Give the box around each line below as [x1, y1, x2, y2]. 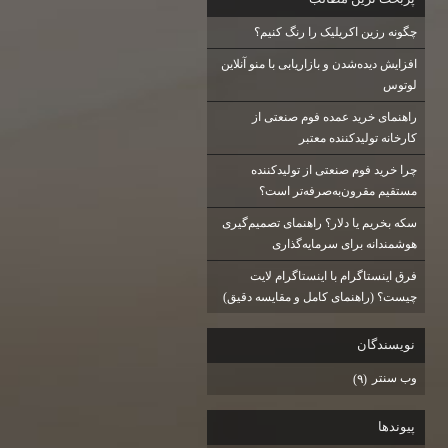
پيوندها [377, 419, 415, 434]
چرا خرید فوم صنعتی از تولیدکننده [250, 163, 417, 178]
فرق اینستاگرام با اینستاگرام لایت [249, 269, 417, 284]
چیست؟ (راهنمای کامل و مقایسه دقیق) [222, 290, 417, 305]
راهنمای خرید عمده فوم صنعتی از [251, 110, 417, 125]
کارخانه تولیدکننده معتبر [298, 131, 417, 146]
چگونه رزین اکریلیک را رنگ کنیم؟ [253, 25, 417, 40]
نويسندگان [356, 337, 415, 353]
